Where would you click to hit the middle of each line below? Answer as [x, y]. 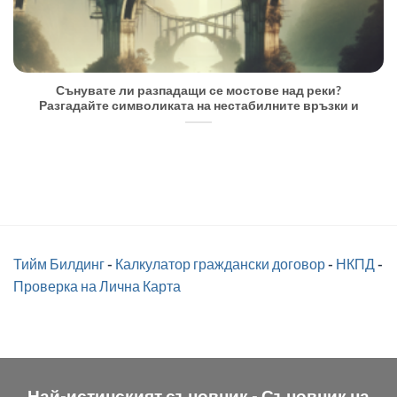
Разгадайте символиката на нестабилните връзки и [198, 106]
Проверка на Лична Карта [97, 286]
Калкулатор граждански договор [220, 264]
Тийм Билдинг [59, 264]
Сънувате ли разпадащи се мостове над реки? [198, 91]
